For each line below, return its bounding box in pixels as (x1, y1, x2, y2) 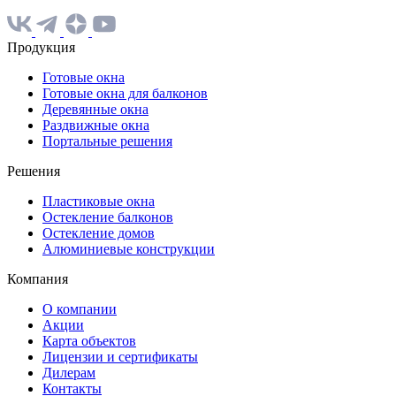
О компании (42, 301, 117, 317)
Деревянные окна (42, 102, 148, 118)
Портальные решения (42, 133, 172, 149)
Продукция (7, 40, 75, 56)
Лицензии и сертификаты (42, 349, 198, 365)
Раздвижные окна (42, 118, 149, 133)
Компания (7, 271, 68, 287)
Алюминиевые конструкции (42, 241, 215, 257)
